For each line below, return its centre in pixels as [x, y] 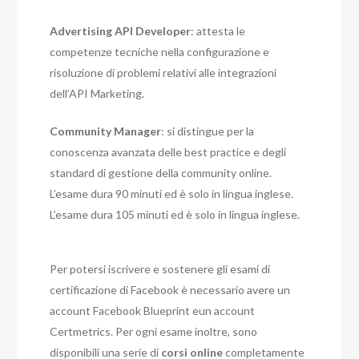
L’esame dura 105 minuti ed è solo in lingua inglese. [175, 214]
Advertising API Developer [121, 31]
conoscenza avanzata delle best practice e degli [168, 152]
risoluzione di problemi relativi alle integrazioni [163, 73]
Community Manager [106, 131]
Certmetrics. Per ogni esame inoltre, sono [154, 331]
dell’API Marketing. [97, 93]
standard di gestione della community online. [161, 173]
